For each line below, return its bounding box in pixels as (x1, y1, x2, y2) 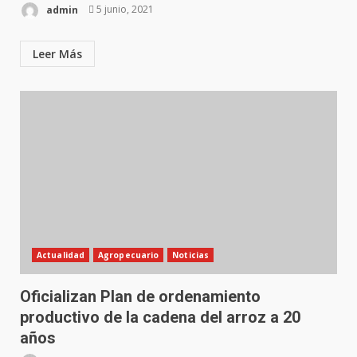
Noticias (172, 249, 210, 261)
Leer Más (33, 45, 82, 61)
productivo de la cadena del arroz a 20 (20, 307, 300, 327)
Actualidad (37, 249, 84, 261)
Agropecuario (98, 249, 159, 261)
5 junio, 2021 (94, 2, 154, 17)
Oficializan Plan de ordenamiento (20, 286, 261, 306)
